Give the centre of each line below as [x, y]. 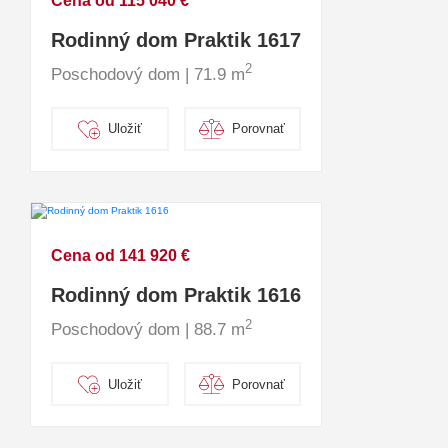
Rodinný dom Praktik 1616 [176, 295]
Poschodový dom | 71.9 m [148, 74]
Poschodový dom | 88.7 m [148, 330]
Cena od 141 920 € [120, 256]
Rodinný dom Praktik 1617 [176, 39]
